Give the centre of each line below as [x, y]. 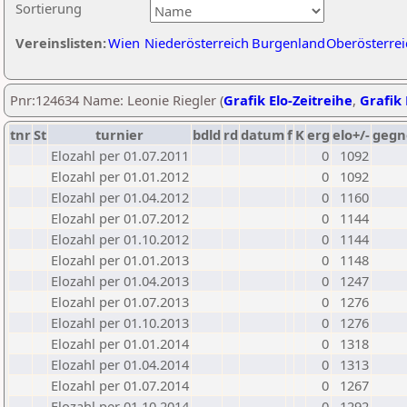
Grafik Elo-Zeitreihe [288, 100]
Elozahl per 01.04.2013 [120, 281]
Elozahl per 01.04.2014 [120, 364]
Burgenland [288, 43]
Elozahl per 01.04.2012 [120, 197]
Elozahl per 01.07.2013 [120, 302]
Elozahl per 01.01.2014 [120, 343]
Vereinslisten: [61, 43]
